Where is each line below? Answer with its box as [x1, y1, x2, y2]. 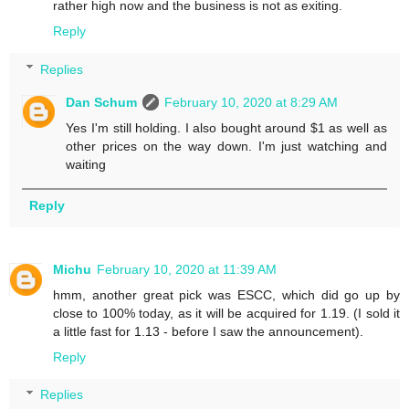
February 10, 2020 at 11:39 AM [97, 261, 277, 277]
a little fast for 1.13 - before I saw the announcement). [53, 323, 363, 339]
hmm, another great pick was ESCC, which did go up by [53, 287, 400, 302]
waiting [66, 156, 107, 172]
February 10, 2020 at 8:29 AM [164, 94, 339, 110]
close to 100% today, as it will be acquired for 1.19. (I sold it [53, 305, 400, 320]
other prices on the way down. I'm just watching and [66, 138, 387, 153]
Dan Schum [66, 94, 138, 110]
